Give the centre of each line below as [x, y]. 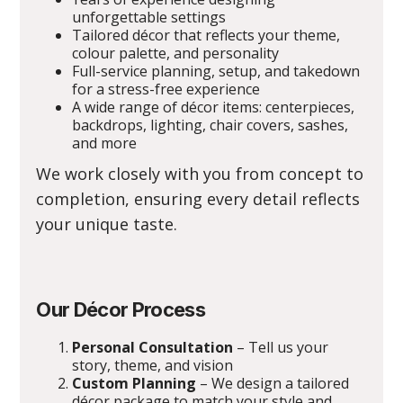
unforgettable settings [149, 17]
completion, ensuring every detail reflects [198, 199]
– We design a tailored [273, 383]
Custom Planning [134, 383]
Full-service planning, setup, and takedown [216, 71]
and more [105, 143]
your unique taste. [107, 224]
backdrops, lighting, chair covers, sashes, [210, 125]
